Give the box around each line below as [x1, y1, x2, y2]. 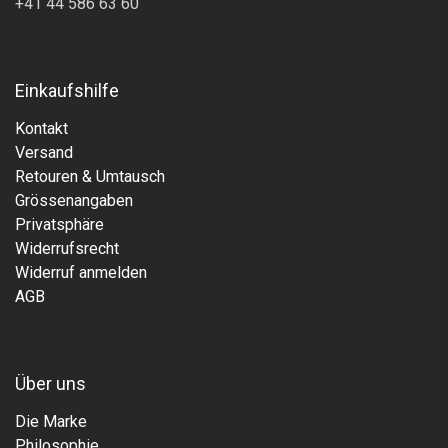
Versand [15, 143, 73, 163]
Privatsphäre [15, 215, 104, 235]
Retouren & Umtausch [15, 167, 165, 187]
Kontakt [15, 119, 68, 139]
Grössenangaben [15, 191, 133, 211]
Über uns [15, 373, 86, 395]
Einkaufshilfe [15, 80, 119, 102]
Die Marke [15, 412, 87, 432]
